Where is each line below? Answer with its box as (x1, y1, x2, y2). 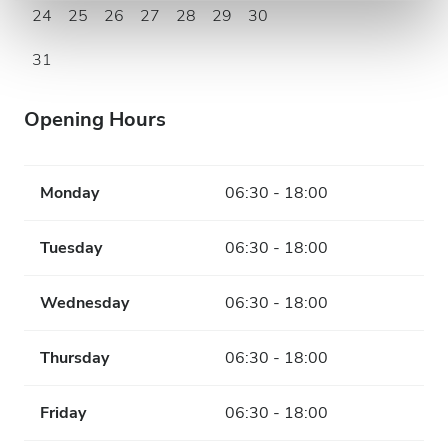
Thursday (40, 347, 109, 369)
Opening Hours (24, 106, 166, 133)
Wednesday (40, 292, 129, 314)
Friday (40, 402, 86, 424)
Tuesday (40, 237, 102, 259)
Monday (40, 182, 99, 204)
